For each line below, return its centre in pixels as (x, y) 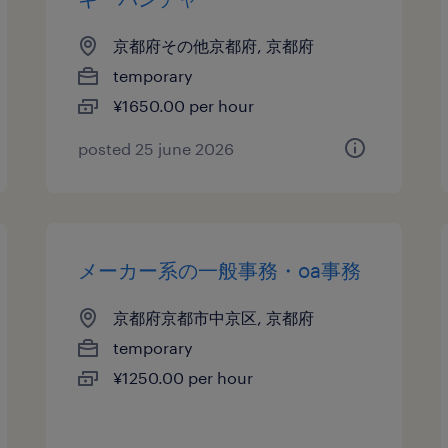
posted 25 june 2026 (156, 148)
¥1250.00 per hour (183, 377)
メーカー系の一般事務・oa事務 (220, 270)
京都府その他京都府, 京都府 (214, 45)
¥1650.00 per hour (184, 105)
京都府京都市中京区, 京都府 (214, 317)
